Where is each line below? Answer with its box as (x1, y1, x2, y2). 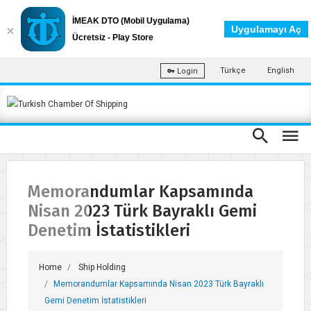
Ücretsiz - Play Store (72, 33, 153, 42)
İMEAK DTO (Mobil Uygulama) (72, 16, 190, 26)
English (267, 66, 294, 75)
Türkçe (220, 66, 246, 75)
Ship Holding (78, 262, 126, 272)
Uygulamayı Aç (231, 24, 301, 35)
